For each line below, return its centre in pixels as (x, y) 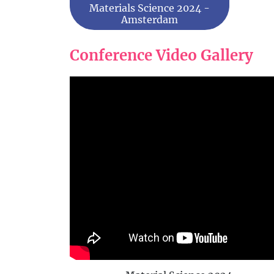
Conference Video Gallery (161, 56)
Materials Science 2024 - (150, 8)
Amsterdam (150, 20)
